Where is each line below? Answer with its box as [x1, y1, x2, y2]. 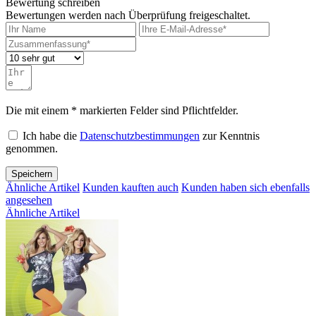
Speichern [11, 169, 52, 180]
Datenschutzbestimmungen [80, 130, 200, 142]
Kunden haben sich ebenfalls [181, 181, 310, 194]
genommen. [6, 142, 58, 155]
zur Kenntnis [200, 130, 260, 142]
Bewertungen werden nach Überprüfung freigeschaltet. [6, 9, 250, 22]
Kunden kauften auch [83, 181, 178, 194]
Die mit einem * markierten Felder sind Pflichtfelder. [6, 104, 238, 117]
